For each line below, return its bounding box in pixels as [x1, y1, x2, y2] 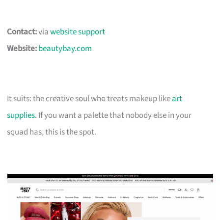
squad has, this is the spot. [7, 126, 97, 138]
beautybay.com [38, 42, 92, 55]
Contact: [7, 26, 37, 38]
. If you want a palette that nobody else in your [35, 109, 192, 121]
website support [50, 26, 106, 38]
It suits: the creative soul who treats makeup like [7, 92, 172, 105]
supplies [7, 109, 35, 121]
